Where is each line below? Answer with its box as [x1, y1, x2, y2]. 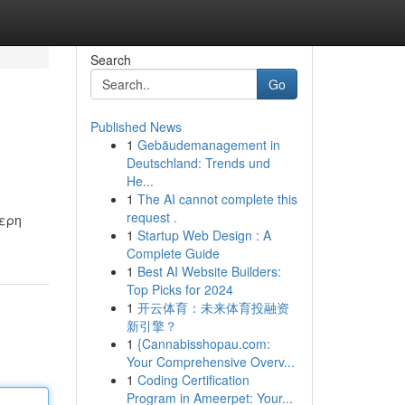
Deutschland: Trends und [126, 154, 270, 172]
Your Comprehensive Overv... [126, 353, 295, 371]
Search [89, 51, 131, 69]
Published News [89, 118, 182, 136]
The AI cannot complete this [137, 190, 297, 208]
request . [126, 208, 177, 226]
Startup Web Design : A [137, 226, 271, 244]
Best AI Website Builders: [137, 262, 281, 280]
